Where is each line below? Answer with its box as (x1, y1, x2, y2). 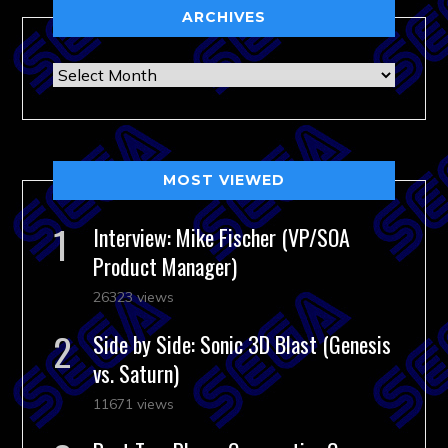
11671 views (93, 394, 175, 413)
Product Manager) (93, 249, 238, 282)
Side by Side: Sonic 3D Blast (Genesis (93, 327, 392, 360)
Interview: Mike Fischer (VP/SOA (93, 220, 351, 253)
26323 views (93, 287, 175, 306)
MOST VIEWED (163, 170, 285, 189)
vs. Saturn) (93, 356, 180, 389)
